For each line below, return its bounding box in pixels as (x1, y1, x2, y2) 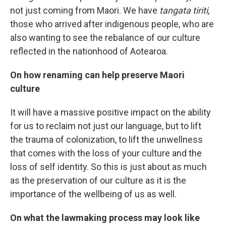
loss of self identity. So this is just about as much (10, 161, 207, 172)
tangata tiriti (159, 5, 208, 16)
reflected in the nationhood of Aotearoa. (10, 46, 168, 56)
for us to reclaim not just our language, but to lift (10, 121, 201, 131)
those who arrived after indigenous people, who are (10, 19, 214, 29)
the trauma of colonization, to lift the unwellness (10, 134, 203, 145)
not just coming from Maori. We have (10, 5, 159, 16)
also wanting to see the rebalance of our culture (10, 32, 200, 43)
